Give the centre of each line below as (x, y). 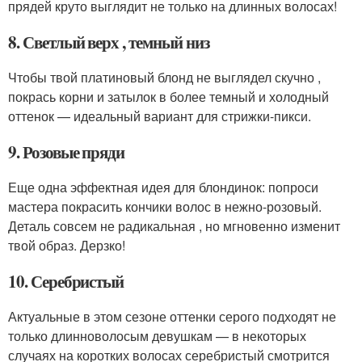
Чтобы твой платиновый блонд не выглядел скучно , (164, 77)
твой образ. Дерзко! (67, 245)
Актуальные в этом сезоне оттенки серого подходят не (172, 316)
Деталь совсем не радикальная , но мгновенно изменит (174, 226)
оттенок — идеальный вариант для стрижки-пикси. (160, 116)
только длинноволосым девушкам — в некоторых (157, 336)
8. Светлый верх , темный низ (109, 42)
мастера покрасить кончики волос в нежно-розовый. (165, 206)
